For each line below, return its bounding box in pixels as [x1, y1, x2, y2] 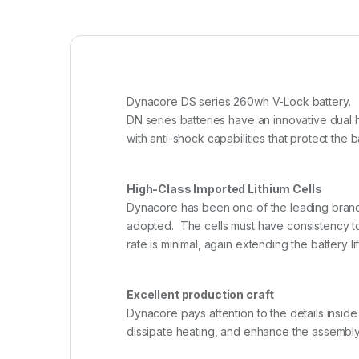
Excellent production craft [127, 288, 280, 302]
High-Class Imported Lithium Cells [127, 182, 329, 196]
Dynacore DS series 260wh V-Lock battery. [127, 95, 351, 109]
